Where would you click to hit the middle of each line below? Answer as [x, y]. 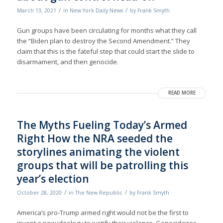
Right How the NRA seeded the [95, 139]
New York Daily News [96, 11]
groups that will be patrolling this [102, 166]
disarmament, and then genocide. [67, 62]
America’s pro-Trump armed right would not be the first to [103, 213]
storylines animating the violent [98, 152]
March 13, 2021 [36, 11]
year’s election [53, 179]
